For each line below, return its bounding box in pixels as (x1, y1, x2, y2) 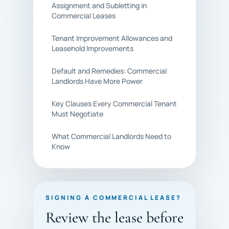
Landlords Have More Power (52, 76, 143, 86)
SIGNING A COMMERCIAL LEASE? (45, 193, 181, 202)
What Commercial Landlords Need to (52, 131, 171, 141)
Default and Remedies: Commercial (52, 66, 167, 76)
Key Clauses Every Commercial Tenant (52, 99, 177, 108)
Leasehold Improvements (52, 43, 133, 53)
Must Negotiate (52, 109, 103, 119)
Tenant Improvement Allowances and (52, 33, 172, 43)
